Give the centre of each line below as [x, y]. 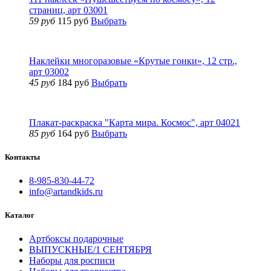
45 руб [42, 82]
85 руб [42, 133]
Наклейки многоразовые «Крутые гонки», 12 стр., [133, 60]
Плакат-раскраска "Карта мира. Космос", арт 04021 [135, 122]
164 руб [73, 133]
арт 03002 [49, 71]
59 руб [42, 21]
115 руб [73, 21]
